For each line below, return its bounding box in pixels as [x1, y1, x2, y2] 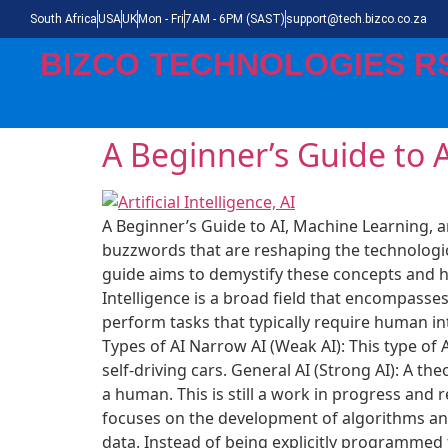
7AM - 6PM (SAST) [185, 12, 285, 26]
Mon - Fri [138, 12, 184, 26]
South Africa [30, 12, 97, 26]
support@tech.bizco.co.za [286, 12, 427, 26]
